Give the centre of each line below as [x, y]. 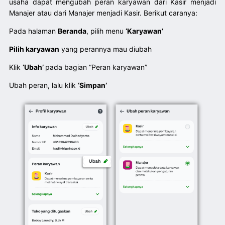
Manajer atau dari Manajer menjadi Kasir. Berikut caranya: [103, 13]
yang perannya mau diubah [105, 49]
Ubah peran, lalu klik [43, 85]
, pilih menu [106, 31]
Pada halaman [33, 31]
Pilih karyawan [34, 49]
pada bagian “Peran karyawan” [96, 67]
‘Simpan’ [92, 85]
